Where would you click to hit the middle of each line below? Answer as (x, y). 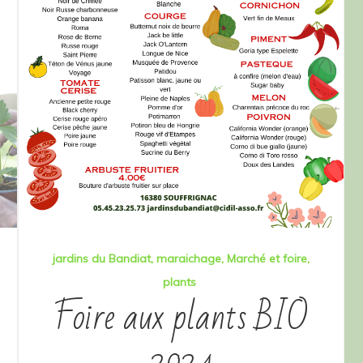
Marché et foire (267, 259)
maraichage (189, 259)
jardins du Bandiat (102, 259)
